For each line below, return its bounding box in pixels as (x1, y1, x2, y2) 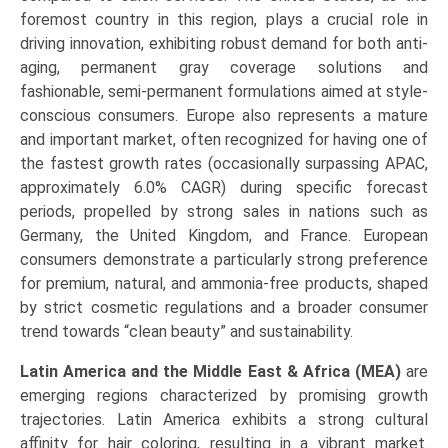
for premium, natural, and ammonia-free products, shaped (20, 274, 428, 294)
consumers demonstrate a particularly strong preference (20, 250, 428, 270)
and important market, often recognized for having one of (20, 130, 428, 150)
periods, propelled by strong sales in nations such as (20, 202, 428, 222)
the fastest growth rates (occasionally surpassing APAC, (20, 154, 428, 174)
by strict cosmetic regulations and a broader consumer (20, 298, 428, 318)
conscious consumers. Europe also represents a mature (20, 106, 428, 126)
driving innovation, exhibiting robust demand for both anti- (20, 34, 428, 54)
